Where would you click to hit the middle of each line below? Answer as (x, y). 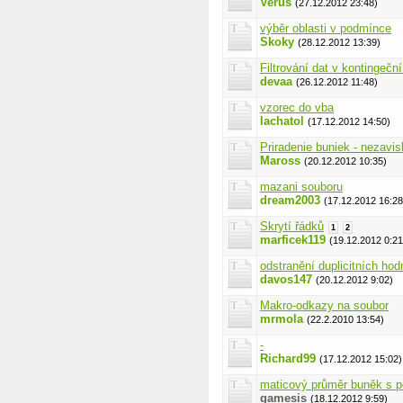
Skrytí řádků (292, 226)
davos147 (286, 279)
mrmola (282, 319)
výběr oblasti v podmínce (326, 28)
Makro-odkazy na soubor (324, 305)
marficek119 (293, 240)
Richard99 (288, 358)
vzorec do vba (297, 107)
